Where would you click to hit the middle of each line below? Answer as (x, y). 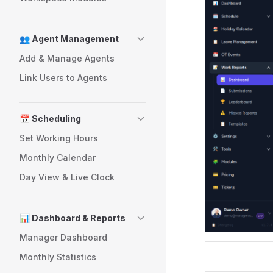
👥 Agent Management (69, 39)
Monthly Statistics (58, 257)
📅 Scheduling (50, 119)
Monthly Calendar (58, 158)
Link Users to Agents (63, 78)
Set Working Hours (59, 138)
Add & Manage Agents (67, 58)
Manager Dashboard (63, 237)
